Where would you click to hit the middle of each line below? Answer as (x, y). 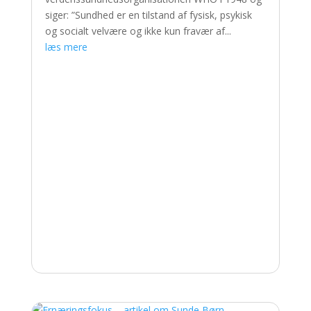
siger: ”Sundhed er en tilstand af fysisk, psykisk (148, 15)
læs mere (66, 47)
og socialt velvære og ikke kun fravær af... (138, 31)
